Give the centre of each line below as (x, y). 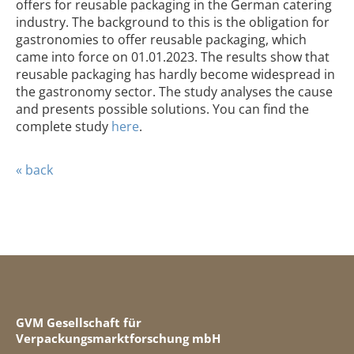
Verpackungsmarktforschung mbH (118, 338)
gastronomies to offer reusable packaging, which (161, 40)
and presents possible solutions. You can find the (162, 109)
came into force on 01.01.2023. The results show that (173, 57)
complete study (64, 126)
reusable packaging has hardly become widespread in (175, 74)
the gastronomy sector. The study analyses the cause (174, 92)
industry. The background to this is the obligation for (173, 22)
